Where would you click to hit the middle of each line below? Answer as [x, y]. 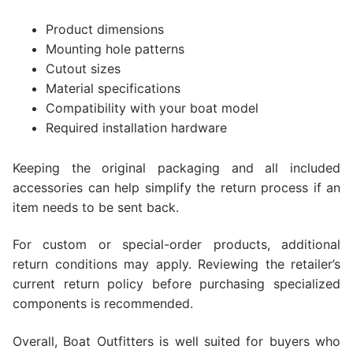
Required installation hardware [136, 127]
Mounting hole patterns [115, 48]
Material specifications [113, 88]
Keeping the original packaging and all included [176, 167]
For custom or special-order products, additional [176, 245]
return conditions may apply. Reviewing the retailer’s [176, 264]
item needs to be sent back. [96, 207]
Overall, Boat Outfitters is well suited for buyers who [176, 341]
